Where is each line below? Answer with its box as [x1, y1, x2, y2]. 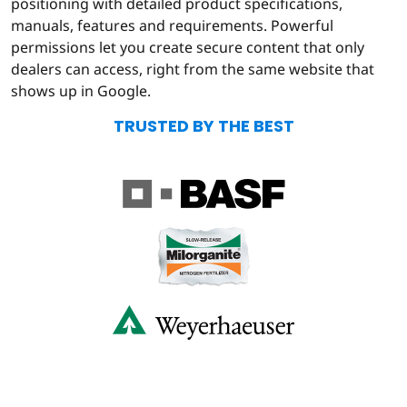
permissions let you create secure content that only [11, 36, 364, 57]
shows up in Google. [11, 80, 154, 101]
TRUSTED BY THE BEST [113, 114, 294, 137]
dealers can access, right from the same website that [11, 58, 374, 79]
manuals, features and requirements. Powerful [11, 15, 333, 35]
